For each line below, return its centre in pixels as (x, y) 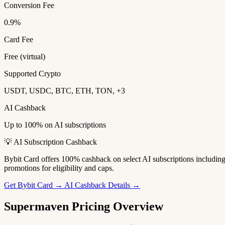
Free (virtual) (25, 57)
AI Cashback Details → (102, 185)
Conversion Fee (29, 6)
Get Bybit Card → (34, 185)
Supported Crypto (32, 74)
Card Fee (19, 40)
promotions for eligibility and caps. (59, 168)
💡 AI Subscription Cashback (50, 142)
